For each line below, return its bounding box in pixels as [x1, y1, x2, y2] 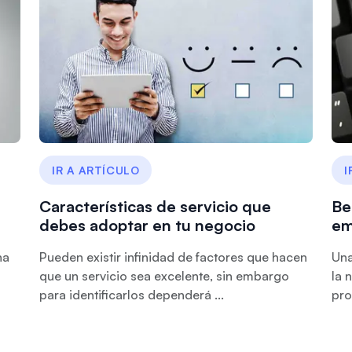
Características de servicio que [39, 196, 271, 216]
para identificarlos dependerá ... [39, 287, 224, 302]
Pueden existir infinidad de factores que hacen [39, 249, 307, 265]
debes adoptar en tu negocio [39, 215, 255, 235]
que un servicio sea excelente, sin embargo [39, 268, 289, 284]
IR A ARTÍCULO [52, 163, 140, 177]
